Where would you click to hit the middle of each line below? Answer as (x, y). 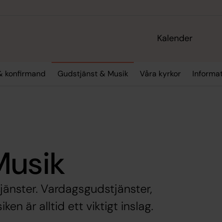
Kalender (175, 38)
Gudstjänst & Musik (93, 74)
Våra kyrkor (160, 74)
